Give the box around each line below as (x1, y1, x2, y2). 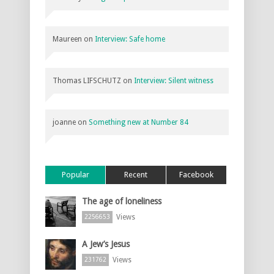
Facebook (179, 169, 213, 179)
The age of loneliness (82, 196, 161, 206)
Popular (61, 169, 89, 179)
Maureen (53, 34, 82, 43)
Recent (124, 169, 147, 179)
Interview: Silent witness (134, 76, 213, 85)
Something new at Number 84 (89, 117, 188, 127)
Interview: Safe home (95, 34, 165, 43)
